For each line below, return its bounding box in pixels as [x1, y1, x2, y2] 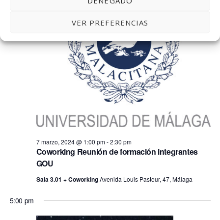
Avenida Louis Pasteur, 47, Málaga [99, 175, 192, 184]
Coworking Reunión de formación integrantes [36, 146, 198, 158]
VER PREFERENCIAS [71, 17, 149, 27]
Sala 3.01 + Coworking [36, 175, 100, 184]
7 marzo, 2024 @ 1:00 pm [36, 137, 105, 146]
